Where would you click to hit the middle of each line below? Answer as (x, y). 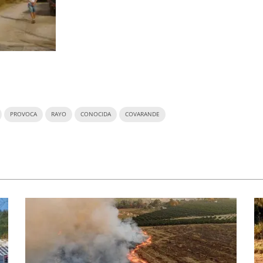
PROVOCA (23, 114)
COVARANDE (142, 114)
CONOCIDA (96, 114)
